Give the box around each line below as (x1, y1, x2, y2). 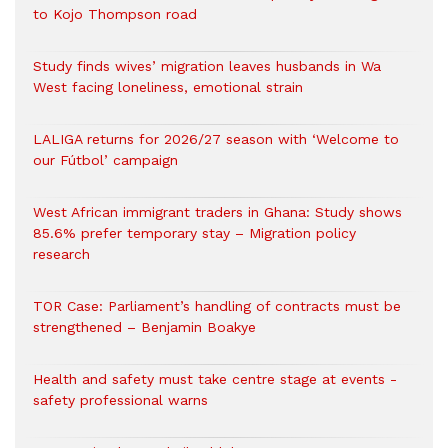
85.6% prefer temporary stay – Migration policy (33, 225, 356, 241)
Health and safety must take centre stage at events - (33, 371, 397, 387)
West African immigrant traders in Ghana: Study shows (33, 204, 402, 220)
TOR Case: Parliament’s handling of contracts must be (33, 298, 401, 314)
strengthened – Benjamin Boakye (33, 319, 256, 335)
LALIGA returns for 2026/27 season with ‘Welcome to (33, 131, 399, 147)
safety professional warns (33, 392, 208, 408)
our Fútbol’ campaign (33, 152, 178, 168)
